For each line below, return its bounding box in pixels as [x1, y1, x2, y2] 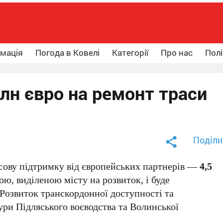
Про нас [161, 47, 193, 58]
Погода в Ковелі [35, 47, 100, 58]
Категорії [112, 47, 148, 58]
